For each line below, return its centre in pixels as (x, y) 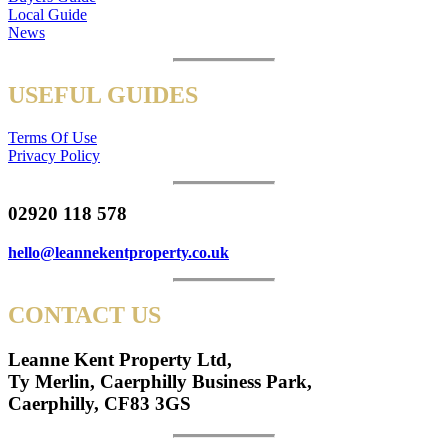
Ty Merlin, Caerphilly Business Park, (160, 381)
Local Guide (47, 14)
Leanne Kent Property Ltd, (120, 359)
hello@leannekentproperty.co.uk (118, 253)
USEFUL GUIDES (103, 94)
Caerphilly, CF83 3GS (99, 403)
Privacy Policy (54, 155)
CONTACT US (84, 315)
